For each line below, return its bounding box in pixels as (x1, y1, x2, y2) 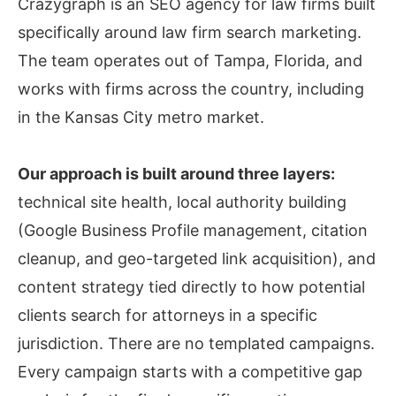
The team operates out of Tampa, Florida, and (18, 51, 362, 71)
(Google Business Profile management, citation (18, 221, 368, 240)
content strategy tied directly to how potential (18, 278, 365, 297)
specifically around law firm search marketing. (18, 23, 362, 42)
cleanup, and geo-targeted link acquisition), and (18, 249, 376, 269)
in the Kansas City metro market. (18, 108, 264, 127)
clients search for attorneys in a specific (18, 306, 317, 325)
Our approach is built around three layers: (18, 164, 335, 184)
